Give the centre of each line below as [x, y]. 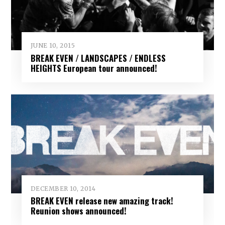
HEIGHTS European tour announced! [94, 68]
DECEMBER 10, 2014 [63, 188]
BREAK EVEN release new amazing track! [102, 201]
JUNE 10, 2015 [53, 45]
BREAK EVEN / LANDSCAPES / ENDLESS [98, 58]
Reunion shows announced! [78, 211]
